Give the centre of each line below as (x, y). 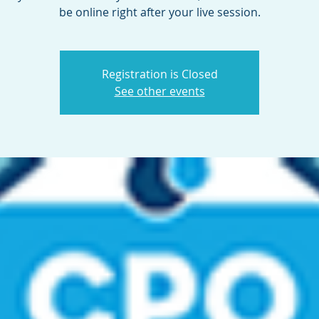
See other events (159, 91)
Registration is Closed (159, 74)
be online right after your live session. (159, 12)
